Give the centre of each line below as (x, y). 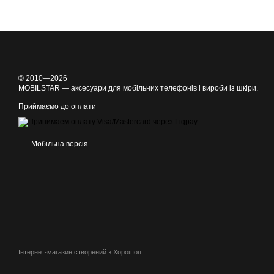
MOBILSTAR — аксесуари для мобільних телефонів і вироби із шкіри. (138, 88)
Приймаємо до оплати (57, 106)
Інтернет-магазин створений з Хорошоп (80, 252)
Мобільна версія (59, 144)
